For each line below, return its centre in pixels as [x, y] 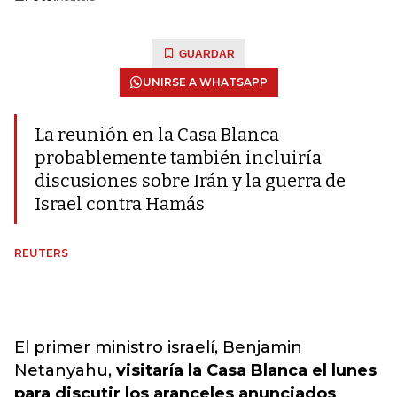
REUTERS [41, 253]
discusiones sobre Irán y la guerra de [190, 181]
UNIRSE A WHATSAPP [205, 82]
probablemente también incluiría [178, 158]
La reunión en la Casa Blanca [157, 135]
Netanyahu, [63, 370]
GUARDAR [207, 54]
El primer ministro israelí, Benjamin [158, 347]
